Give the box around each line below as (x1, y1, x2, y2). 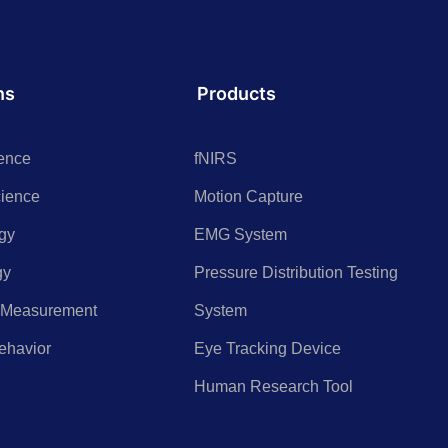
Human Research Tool (193, 377, 353, 395)
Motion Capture (193, 187, 303, 205)
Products (196, 82, 276, 104)
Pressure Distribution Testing (193, 263, 398, 281)
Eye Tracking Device (193, 339, 341, 357)
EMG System (193, 225, 287, 243)
